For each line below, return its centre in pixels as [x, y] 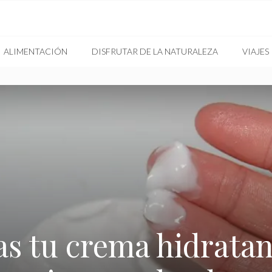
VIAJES [255, 51]
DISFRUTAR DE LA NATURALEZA [155, 51]
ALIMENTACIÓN [35, 51]
